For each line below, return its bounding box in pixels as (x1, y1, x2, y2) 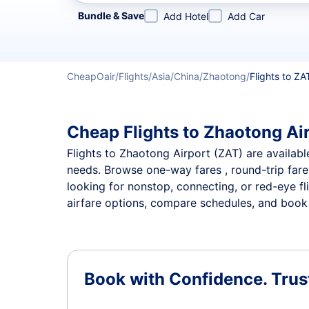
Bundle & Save (78, 10, 144, 21)
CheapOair (67, 70, 115, 82)
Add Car (228, 10, 265, 22)
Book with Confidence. (84, 269, 271, 289)
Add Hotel (163, 10, 208, 22)
